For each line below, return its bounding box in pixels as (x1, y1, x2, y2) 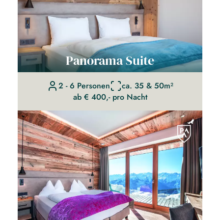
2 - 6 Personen (58, 80, 110, 91)
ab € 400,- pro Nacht (73, 91, 147, 103)
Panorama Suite (66, 51, 154, 69)
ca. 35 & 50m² (122, 80, 173, 91)
